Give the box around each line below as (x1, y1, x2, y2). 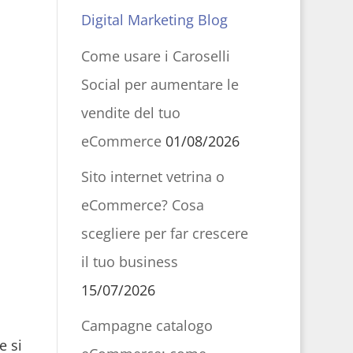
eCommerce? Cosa (80, 195, 204, 214)
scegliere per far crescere (80, 224, 248, 243)
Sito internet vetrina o (80, 167, 225, 186)
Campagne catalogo (80, 316, 213, 335)
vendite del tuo (80, 103, 180, 122)
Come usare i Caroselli (80, 46, 230, 65)
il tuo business (80, 252, 178, 271)
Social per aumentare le (80, 75, 239, 94)
